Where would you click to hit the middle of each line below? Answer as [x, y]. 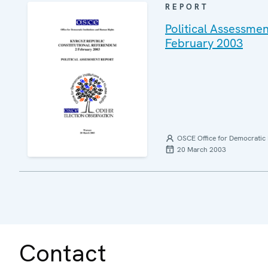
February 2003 [204, 43]
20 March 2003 [202, 150]
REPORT [187, 7]
